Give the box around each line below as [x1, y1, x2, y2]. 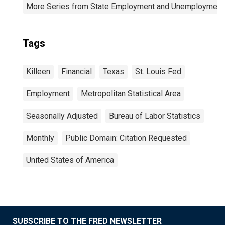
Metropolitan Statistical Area [81, 89, 181, 98]
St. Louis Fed [135, 67, 181, 76]
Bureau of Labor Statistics [109, 111, 200, 121]
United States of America [26, 155, 114, 165]
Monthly [26, 133, 54, 143]
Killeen [26, 67, 50, 76]
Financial [61, 67, 92, 76]
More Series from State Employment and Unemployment [26, 2, 224, 11]
